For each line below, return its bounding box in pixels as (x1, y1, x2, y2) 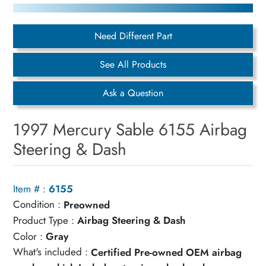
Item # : (13, 181, 46, 196)
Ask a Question (103, 86, 163, 100)
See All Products (100, 58, 166, 72)
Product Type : (13, 213, 75, 227)
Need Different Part (94, 29, 172, 43)
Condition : (13, 197, 61, 212)
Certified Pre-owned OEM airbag (91, 245, 242, 259)
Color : (13, 229, 43, 243)
